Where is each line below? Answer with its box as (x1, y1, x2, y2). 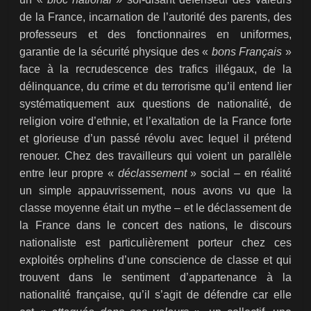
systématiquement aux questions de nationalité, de (19, 98, 292, 110)
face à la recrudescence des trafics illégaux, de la (19, 63, 292, 76)
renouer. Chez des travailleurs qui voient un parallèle (19, 150, 292, 162)
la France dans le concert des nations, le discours (19, 219, 292, 232)
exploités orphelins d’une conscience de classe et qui (19, 254, 292, 267)
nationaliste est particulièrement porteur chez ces (19, 237, 292, 249)
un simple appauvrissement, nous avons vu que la (19, 185, 292, 197)
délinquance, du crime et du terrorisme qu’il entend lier (19, 81, 292, 93)
